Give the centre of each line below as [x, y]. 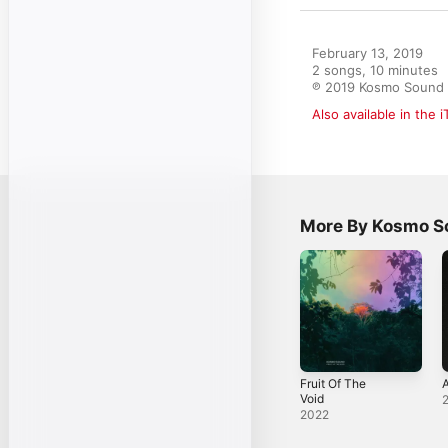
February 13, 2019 [367, 53]
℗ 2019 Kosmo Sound [378, 87]
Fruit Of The [333, 383]
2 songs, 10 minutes [375, 70]
